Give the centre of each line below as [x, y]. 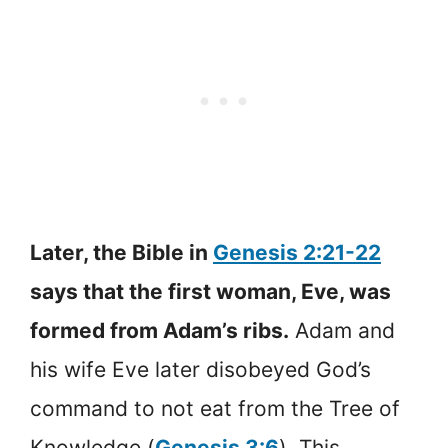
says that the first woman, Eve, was [210, 291]
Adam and [342, 330]
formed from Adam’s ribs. [159, 330]
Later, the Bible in [121, 252]
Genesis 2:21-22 [297, 252]
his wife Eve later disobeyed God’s [200, 369]
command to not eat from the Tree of [215, 408]
